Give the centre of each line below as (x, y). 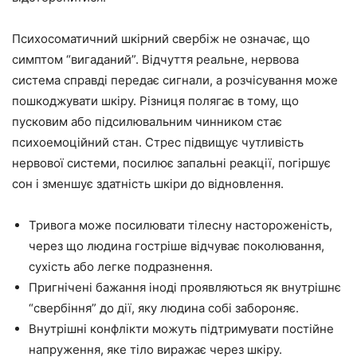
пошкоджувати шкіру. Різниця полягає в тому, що (155, 101)
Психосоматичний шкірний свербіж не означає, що (161, 39)
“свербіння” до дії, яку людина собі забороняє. (164, 308)
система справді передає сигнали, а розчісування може (175, 80)
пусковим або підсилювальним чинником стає (147, 122)
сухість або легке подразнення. (121, 267)
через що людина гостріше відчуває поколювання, (177, 246)
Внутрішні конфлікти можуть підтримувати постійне (181, 329)
